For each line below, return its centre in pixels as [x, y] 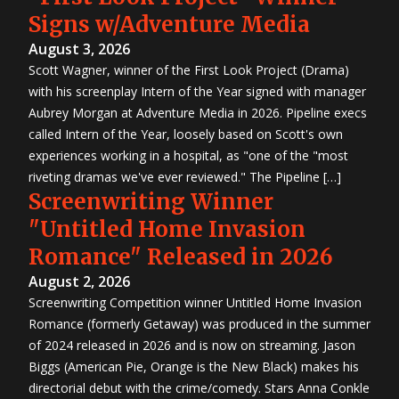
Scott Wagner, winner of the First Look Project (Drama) [189, 69]
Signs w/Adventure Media [169, 24]
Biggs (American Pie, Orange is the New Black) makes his [194, 366]
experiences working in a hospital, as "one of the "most [188, 155]
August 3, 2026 [79, 49]
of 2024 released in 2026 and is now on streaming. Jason [192, 345]
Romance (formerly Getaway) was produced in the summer [199, 323]
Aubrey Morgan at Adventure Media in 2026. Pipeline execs [198, 112]
